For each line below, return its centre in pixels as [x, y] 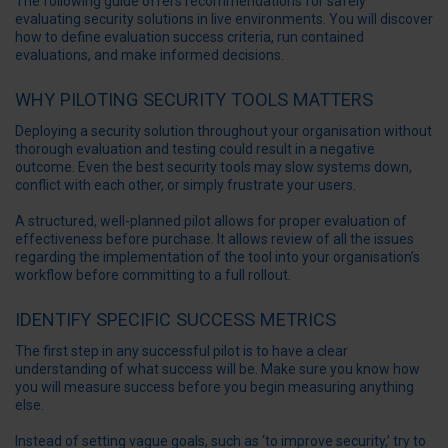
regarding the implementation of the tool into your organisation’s [217, 257]
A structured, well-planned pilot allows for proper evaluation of [211, 221]
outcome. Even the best [91, 166]
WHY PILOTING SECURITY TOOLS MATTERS [194, 100]
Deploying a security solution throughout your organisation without [223, 130]
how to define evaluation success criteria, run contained [189, 36]
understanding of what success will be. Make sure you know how [217, 369]
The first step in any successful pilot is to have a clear [181, 351]
